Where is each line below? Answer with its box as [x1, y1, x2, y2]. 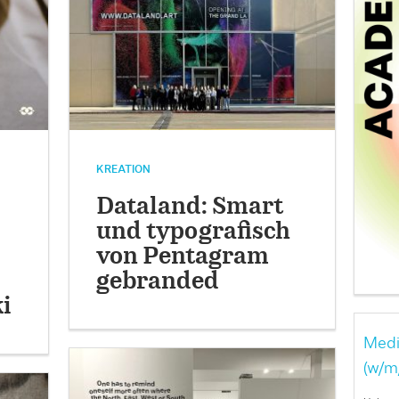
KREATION [96, 164, 151, 175]
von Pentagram [96, 246, 270, 269]
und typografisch [96, 221, 291, 244]
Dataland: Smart [96, 196, 284, 219]
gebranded [96, 271, 220, 294]
